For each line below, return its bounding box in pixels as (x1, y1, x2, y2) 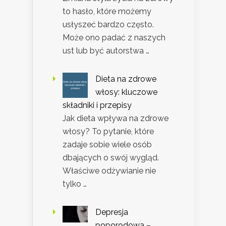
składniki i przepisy (63, 100, 132, 110)
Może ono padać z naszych (63, 33, 165, 43)
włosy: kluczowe (95, 87, 157, 97)
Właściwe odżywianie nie (63, 166, 156, 176)
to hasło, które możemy (63, 7, 151, 17)
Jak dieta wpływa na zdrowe (63, 114, 168, 124)
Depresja (95, 207, 128, 217)
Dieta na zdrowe (95, 74, 156, 84)
